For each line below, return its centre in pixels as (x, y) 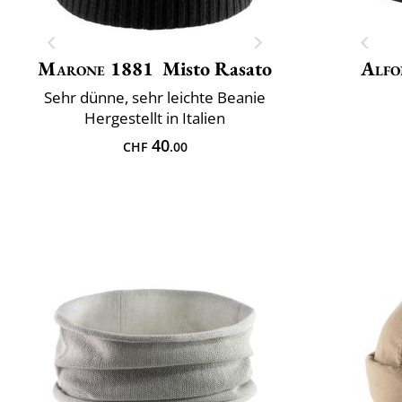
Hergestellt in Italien (155, 118)
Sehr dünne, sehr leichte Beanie (155, 97)
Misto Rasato (217, 68)
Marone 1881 (96, 68)
